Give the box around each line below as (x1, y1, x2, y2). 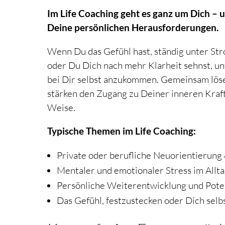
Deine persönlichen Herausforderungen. (47, 22, 219, 33)
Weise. (47, 101, 76, 114)
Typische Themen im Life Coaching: (47, 125, 196, 137)
